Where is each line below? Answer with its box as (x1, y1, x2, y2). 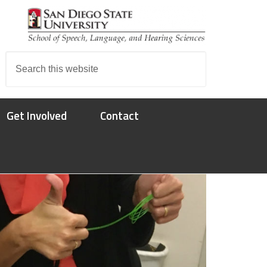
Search (4, 53, 37, 63)
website (4, 84, 39, 94)
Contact (100, 107, 139, 124)
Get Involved (7, 107, 67, 124)
